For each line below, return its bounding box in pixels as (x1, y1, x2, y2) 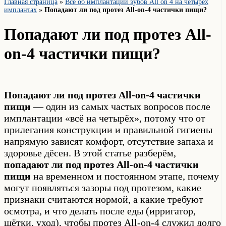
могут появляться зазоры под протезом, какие (4, 182, 201, 193)
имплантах (4, 6, 37, 14)
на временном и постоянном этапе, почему (31, 170, 219, 182)
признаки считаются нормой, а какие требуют (4, 193, 203, 205)
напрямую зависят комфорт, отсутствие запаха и (4, 135, 213, 147)
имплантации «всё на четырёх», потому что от (4, 112, 205, 124)
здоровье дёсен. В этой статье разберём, (4, 147, 176, 158)
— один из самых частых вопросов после (31, 100, 210, 112)
